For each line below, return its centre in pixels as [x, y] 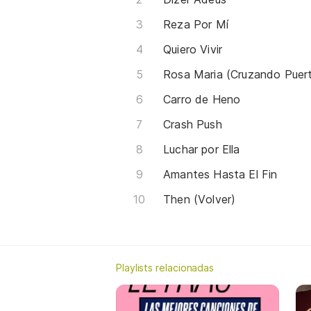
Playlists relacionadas [165, 267]
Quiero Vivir [193, 49]
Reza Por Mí [196, 24]
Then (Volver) [200, 199]
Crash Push [193, 124]
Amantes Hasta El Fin [220, 174]
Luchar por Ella [202, 149]
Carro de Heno [202, 99]
